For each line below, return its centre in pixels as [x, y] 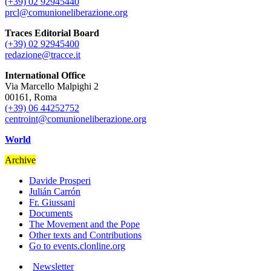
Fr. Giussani [52, 203]
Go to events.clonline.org [77, 246]
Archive [20, 160]
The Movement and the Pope [84, 224]
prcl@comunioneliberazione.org [66, 13]
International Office [45, 76]
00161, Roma [31, 97]
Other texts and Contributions [85, 235]
